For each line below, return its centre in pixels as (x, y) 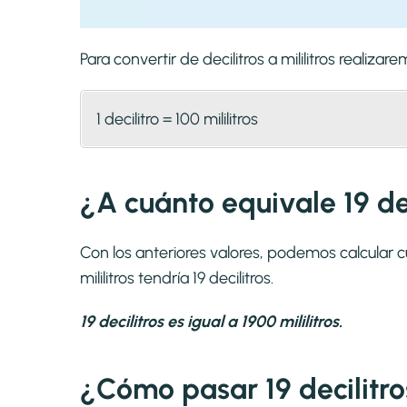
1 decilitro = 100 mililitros (177, 119)
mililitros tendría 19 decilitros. (177, 278)
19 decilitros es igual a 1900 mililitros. (211, 322)
